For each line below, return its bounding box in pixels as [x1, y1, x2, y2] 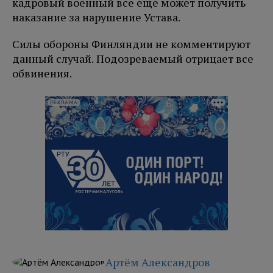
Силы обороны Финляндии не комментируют [12, 37, 250, 52]
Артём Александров [105, 255, 210, 270]
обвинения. [12, 66, 74, 81]
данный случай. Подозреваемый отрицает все [12, 51, 253, 66]
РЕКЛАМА [50, 99, 78, 105]
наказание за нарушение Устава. [12, 10, 180, 25]
